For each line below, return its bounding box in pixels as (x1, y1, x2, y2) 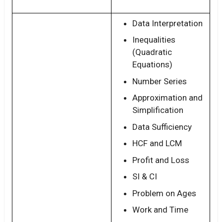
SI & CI (132, 171, 157, 182)
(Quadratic (132, 47, 172, 57)
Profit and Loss (132, 155, 189, 165)
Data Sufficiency (132, 121, 192, 132)
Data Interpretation (132, 18, 203, 28)
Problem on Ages (132, 188, 196, 198)
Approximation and (132, 93, 203, 103)
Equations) (132, 59, 172, 70)
